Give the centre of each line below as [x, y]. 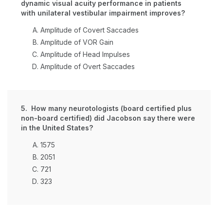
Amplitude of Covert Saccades [90, 30]
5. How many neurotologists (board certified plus [106, 108]
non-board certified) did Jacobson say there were [108, 118]
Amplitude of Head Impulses [85, 54]
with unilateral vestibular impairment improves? [103, 13]
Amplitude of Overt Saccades [88, 66]
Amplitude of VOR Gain [77, 42]
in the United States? [57, 128]
